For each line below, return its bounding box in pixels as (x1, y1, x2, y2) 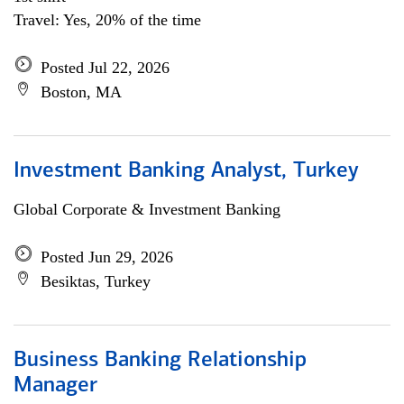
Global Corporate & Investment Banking (14, 200, 280, 218)
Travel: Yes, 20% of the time (14, 11, 201, 29)
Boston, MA (41, 83, 122, 101)
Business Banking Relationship (14, 350, 307, 372)
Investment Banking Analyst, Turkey (14, 161, 359, 182)
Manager (14, 375, 97, 397)
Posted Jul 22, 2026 (41, 59, 170, 77)
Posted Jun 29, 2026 (41, 248, 173, 266)
